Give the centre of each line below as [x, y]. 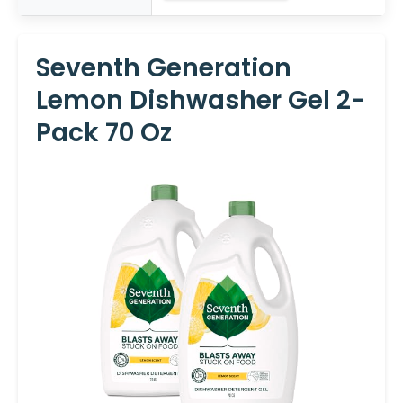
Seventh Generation [164, 67]
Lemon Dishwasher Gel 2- [201, 100]
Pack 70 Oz [104, 132]
